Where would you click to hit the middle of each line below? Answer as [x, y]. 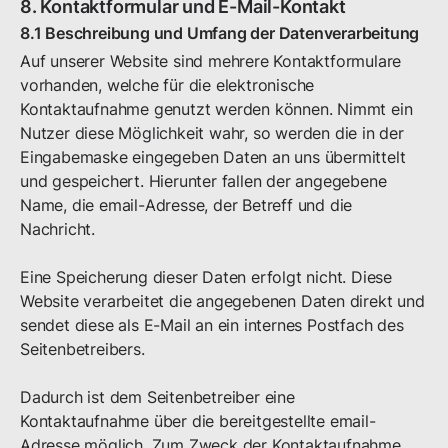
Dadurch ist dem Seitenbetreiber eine [157, 397]
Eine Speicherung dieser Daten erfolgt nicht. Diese [206, 277]
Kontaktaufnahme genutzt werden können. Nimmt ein [216, 109]
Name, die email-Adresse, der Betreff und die [186, 205]
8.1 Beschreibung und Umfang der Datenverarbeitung [220, 33]
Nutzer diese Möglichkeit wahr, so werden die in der [212, 133]
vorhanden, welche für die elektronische [167, 85]
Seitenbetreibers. [82, 349]
